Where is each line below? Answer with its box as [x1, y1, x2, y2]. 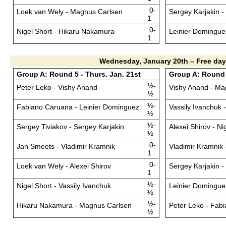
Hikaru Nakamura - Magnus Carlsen [16, 201, 132, 209]
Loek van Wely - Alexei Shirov [16, 162, 111, 170]
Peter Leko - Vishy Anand [16, 83, 97, 91]
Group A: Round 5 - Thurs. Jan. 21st [16, 70, 141, 78]
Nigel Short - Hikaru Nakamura [16, 27, 115, 35]
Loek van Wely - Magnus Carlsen [16, 8, 123, 16]
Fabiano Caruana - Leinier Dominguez [16, 103, 139, 111]
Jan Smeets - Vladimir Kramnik [16, 142, 115, 150]
